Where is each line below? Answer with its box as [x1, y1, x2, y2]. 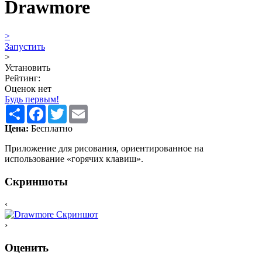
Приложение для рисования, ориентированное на [5, 143, 204, 153]
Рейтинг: [5, 73, 40, 83]
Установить [5, 62, 50, 73]
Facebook [46, 104, 82, 114]
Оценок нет [5, 83, 51, 94]
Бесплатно [29, 123, 73, 133]
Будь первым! [5, 94, 59, 104]
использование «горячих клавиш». [5, 153, 143, 164]
